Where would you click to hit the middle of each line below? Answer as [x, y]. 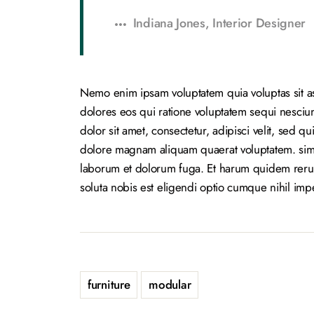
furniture [109, 284]
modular [170, 284]
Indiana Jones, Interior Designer [219, 23]
